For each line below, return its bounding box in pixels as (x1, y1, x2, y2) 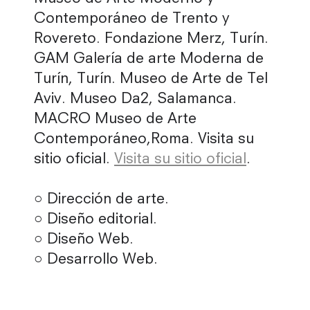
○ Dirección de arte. (34, 192, 169, 208)
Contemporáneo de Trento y (34, 12, 230, 27)
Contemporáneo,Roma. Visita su (34, 132, 254, 147)
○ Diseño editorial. (34, 212, 157, 228)
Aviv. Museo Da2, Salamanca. (34, 92, 237, 107)
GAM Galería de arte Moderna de (34, 52, 264, 67)
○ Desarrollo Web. (34, 253, 158, 268)
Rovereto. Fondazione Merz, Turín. (34, 32, 268, 47)
